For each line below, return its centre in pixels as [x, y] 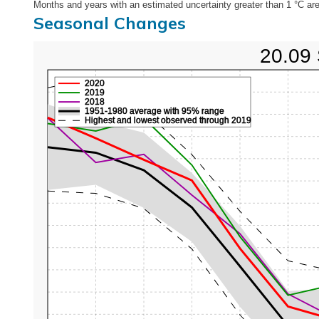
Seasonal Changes [110, 23]
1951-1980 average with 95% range [155, 111]
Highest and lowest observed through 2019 [168, 121]
